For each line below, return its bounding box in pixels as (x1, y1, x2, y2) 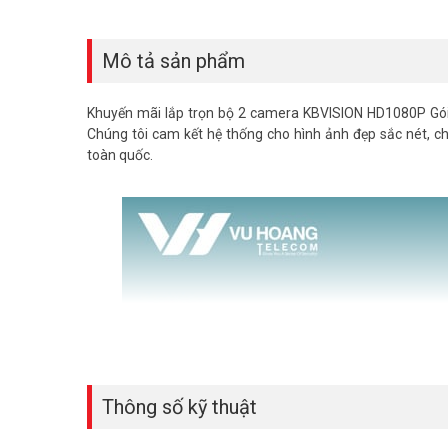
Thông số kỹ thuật (102, 394, 257, 419)
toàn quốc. (87, 146, 153, 163)
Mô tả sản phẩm (102, 48, 245, 73)
